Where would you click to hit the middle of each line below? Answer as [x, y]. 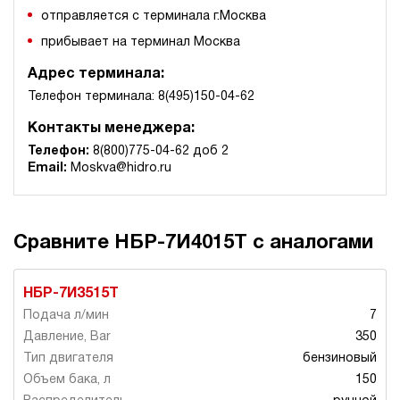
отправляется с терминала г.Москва [154, 17]
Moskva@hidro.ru [119, 169]
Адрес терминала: [96, 75]
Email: [47, 169]
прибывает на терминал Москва [141, 43]
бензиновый [340, 359]
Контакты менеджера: [111, 129]
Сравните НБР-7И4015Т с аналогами [193, 243]
